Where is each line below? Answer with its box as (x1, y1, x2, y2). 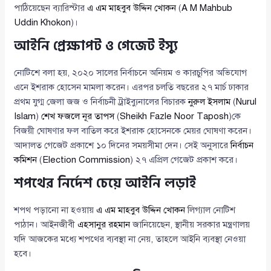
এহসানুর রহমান (77, 219, 131, 230)
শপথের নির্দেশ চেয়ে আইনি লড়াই (14, 172, 197, 195)
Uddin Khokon (14, 17, 71, 28)
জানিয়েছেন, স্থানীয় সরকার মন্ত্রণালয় (130, 219, 250, 230)
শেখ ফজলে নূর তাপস (41, 111, 115, 122)
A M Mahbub (181, 2, 233, 14)
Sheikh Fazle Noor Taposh (120, 111, 229, 122)
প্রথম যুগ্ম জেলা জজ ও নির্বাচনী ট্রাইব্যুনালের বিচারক (14, 96, 189, 108)
